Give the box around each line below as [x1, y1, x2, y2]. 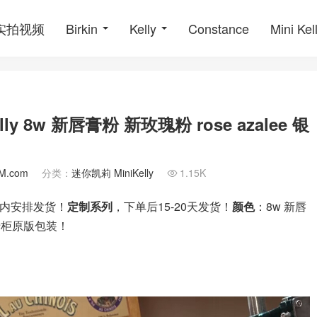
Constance [188, 19, 249, 38]
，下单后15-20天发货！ [113, 197, 232, 214]
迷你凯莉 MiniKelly [71, 166, 154, 180]
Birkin [66, 19, 98, 38]
